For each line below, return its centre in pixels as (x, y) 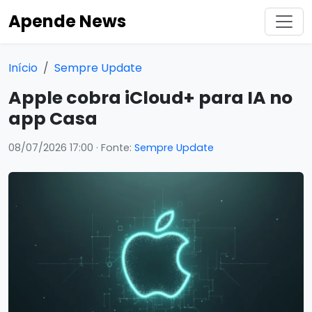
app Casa (53, 119)
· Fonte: (114, 148)
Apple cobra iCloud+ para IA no (150, 98)
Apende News (67, 21)
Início (23, 68)
